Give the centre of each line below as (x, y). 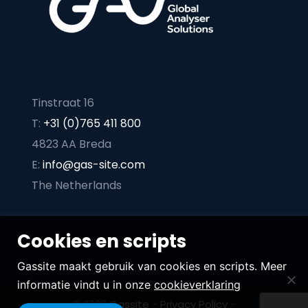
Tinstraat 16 (63, 102)
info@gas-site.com (93, 164)
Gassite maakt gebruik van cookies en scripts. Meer (152, 266)
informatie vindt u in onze (86, 285)
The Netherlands (76, 185)
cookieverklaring (197, 285)
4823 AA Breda (71, 144)
